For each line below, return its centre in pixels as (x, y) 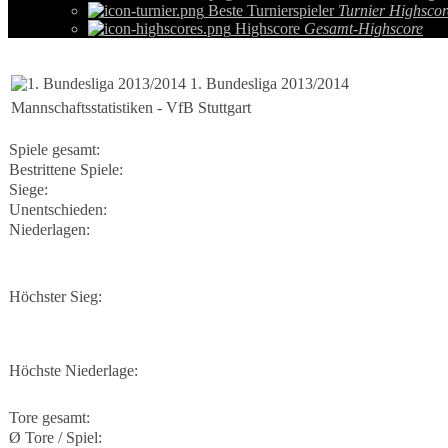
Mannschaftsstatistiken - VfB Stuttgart (131, 107)
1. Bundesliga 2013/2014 (269, 83)
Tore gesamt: (49, 417)
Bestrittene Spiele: (66, 169)
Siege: (28, 189)
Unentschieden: (58, 209)
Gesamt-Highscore (363, 28)
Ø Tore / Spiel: (55, 437)
